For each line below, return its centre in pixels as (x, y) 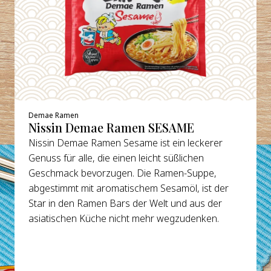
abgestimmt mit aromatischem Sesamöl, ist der (129, 188)
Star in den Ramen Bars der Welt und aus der (126, 203)
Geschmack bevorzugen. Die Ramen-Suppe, (123, 173)
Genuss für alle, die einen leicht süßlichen (116, 158)
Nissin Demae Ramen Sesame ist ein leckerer (126, 142)
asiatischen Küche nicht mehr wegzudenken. (124, 218)
